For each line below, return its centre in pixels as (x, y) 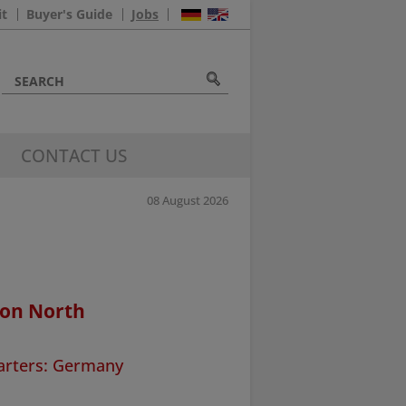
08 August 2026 (188, 201)
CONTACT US (74, 155)
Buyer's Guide (69, 14)
